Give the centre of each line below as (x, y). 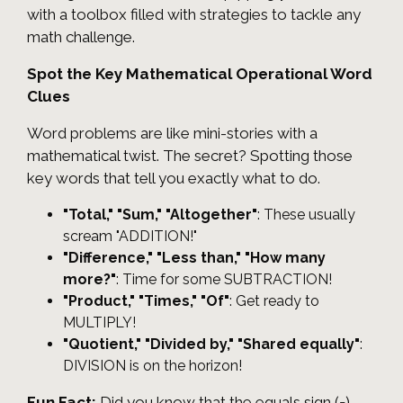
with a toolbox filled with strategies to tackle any (194, 15)
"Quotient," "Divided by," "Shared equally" (211, 345)
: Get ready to (274, 301)
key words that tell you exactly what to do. (174, 179)
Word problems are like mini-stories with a (172, 134)
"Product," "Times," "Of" (146, 301)
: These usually (306, 215)
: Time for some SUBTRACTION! (224, 280)
